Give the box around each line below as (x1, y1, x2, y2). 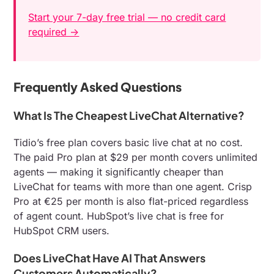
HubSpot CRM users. (13, 224, 110, 237)
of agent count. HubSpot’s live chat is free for (13, 210, 224, 223)
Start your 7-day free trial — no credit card (28, 11, 226, 24)
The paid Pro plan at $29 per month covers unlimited (13, 151, 258, 164)
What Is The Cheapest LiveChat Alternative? (13, 108, 245, 123)
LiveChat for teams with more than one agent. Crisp (13, 180, 253, 193)
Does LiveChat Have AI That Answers (13, 251, 206, 265)
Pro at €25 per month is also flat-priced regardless (13, 195, 249, 208)
